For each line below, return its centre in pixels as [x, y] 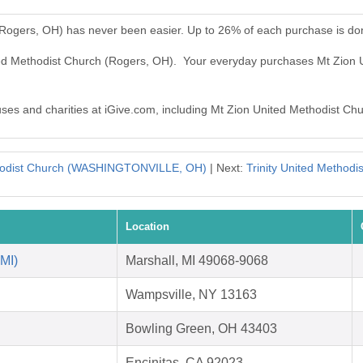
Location [147, 227]
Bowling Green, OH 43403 [201, 329]
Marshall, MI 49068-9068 [197, 261]
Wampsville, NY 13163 [191, 295]
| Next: [226, 168]
